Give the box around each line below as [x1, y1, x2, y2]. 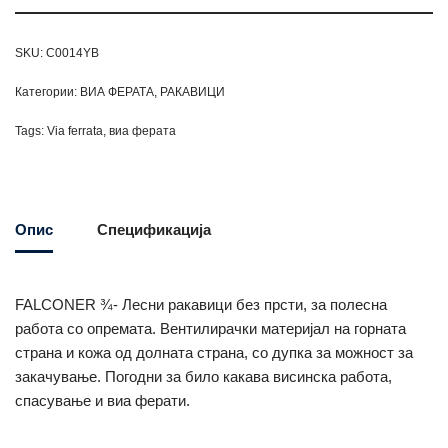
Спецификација [97, 221, 211, 239]
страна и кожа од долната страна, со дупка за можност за [15, 344, 413, 362]
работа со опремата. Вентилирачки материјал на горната [15, 320, 406, 338]
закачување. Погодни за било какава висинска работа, [15, 368, 392, 386]
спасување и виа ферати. [15, 392, 190, 410]
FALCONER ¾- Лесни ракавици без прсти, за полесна [15, 296, 387, 314]
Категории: [15, 85, 80, 100]
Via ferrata [47, 124, 103, 139]
